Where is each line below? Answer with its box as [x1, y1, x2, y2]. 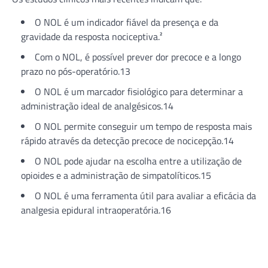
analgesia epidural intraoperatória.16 [21, 202, 171, 217]
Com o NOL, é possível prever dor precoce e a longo [35, 49, 241, 64]
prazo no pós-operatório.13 [21, 63, 130, 78]
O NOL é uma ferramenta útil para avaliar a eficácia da [35, 188, 256, 203]
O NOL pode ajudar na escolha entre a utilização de [35, 153, 242, 168]
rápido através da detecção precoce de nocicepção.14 [21, 133, 234, 148]
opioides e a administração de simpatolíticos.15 [21, 167, 211, 182]
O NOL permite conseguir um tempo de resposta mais [35, 118, 252, 133]
